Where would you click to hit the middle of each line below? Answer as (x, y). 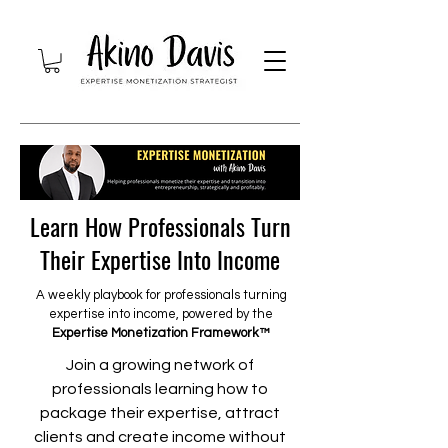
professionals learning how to (160, 388)
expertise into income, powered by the (161, 313)
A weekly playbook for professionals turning (161, 294)
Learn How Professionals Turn (160, 225)
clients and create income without (160, 436)
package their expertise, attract (160, 412)
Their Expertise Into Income (160, 258)
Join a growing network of (160, 364)
